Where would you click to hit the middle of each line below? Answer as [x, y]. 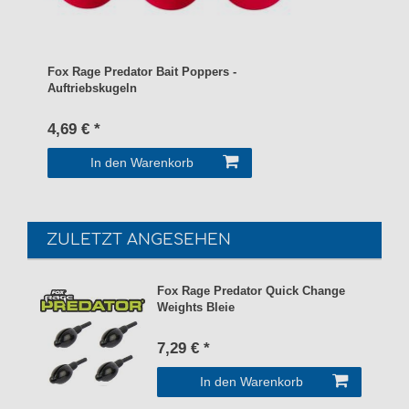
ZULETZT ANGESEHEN [139, 240]
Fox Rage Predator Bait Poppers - [142, 73]
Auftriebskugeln [93, 89]
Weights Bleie [196, 308]
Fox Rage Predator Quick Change [252, 292]
